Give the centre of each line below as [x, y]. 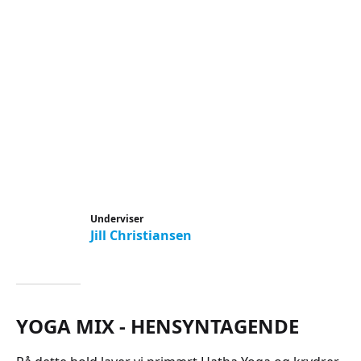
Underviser [117, 219]
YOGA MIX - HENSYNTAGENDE [158, 326]
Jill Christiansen [141, 235]
